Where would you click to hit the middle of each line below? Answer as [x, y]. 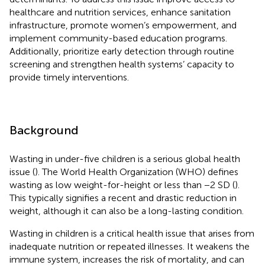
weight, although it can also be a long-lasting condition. [127, 211]
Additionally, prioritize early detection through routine [122, 51]
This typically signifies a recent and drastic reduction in [123, 198]
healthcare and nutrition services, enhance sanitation [120, 12]
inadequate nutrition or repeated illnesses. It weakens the [130, 246]
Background [44, 130]
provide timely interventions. [69, 77]
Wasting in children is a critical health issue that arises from [132, 233]
